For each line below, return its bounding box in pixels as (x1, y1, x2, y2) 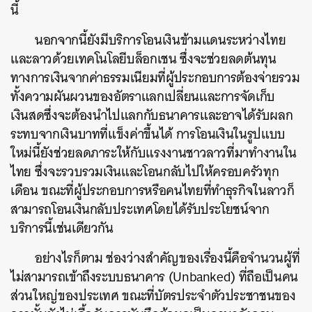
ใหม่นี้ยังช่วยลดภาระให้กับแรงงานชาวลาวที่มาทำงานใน (10, 141, 297, 164)
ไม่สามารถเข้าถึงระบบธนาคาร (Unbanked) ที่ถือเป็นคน (10, 265, 298, 288)
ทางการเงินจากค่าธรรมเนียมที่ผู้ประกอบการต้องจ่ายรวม (10, 65, 300, 89)
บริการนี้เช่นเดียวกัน (10, 216, 114, 240)
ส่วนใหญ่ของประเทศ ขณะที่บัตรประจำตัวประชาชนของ (10, 283, 296, 307)
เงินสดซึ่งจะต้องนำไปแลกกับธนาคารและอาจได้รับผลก (10, 103, 293, 127)
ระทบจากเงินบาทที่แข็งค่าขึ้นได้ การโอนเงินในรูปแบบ (10, 122, 286, 146)
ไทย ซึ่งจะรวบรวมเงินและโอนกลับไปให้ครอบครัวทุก (10, 159, 279, 183)
